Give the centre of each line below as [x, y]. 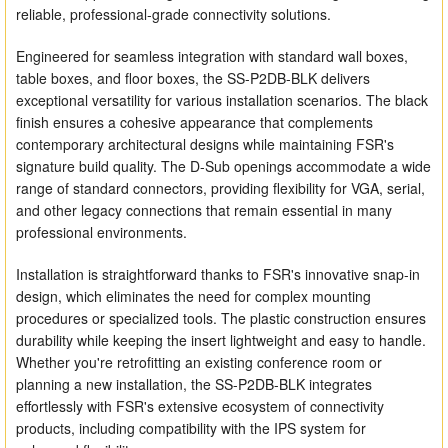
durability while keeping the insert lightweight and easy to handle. [221, 340]
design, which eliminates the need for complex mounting [194, 296]
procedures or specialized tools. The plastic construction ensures [221, 318]
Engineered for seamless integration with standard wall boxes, [212, 56]
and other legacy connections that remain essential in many [204, 210]
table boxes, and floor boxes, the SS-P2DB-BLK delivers [193, 78]
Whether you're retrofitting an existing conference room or [199, 362]
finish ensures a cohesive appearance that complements [195, 122]
